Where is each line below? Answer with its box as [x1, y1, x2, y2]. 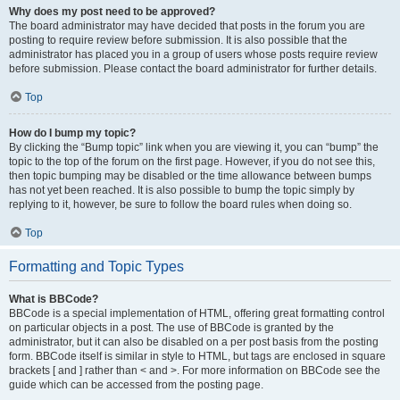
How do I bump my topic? [9, 126, 136, 139]
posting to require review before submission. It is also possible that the [9, 33, 347, 46]
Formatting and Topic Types [9, 258, 184, 274]
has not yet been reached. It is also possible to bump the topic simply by [9, 183, 354, 196]
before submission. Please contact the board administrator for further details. [9, 62, 377, 75]
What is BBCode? [9, 292, 98, 305]
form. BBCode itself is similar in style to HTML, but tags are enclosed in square [9, 349, 386, 362]
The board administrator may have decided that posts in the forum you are [9, 19, 365, 32]
